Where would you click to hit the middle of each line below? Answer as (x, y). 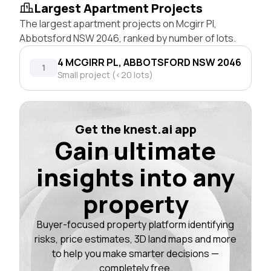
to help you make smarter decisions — (135, 253)
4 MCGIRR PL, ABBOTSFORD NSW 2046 (149, 62)
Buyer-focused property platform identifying (135, 224)
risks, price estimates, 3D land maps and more (135, 239)
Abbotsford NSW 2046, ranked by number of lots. (128, 38)
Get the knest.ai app (135, 129)
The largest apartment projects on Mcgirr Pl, (118, 23)
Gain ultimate (135, 150)
